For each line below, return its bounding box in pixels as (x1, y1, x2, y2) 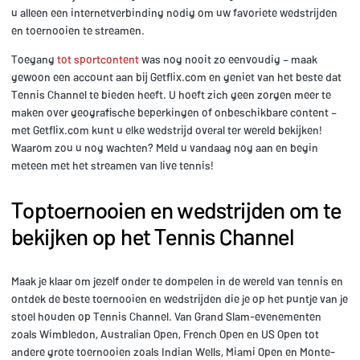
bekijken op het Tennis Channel (11, 222, 295, 250)
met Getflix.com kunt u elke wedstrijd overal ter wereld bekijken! (11, 122, 322, 137)
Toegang (11, 51, 57, 66)
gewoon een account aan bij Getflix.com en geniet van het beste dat (11, 69, 342, 84)
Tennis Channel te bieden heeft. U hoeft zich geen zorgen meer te (11, 87, 331, 101)
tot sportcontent (57, 51, 139, 66)
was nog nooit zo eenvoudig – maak (139, 51, 317, 66)
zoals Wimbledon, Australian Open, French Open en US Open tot (11, 326, 319, 341)
